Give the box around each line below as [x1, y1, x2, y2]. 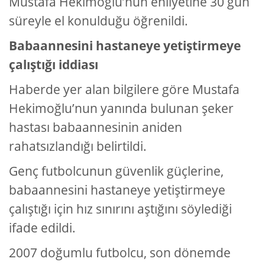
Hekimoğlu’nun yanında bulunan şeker [9, 100, 234, 117]
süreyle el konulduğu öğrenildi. [9, 12, 188, 30]
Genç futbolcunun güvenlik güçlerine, [9, 163, 224, 180]
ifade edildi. [9, 219, 76, 237]
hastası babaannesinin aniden [9, 119, 182, 136]
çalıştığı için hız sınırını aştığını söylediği [9, 201, 232, 218]
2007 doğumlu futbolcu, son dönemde [9, 244, 231, 261]
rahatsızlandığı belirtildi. [9, 138, 147, 155]
